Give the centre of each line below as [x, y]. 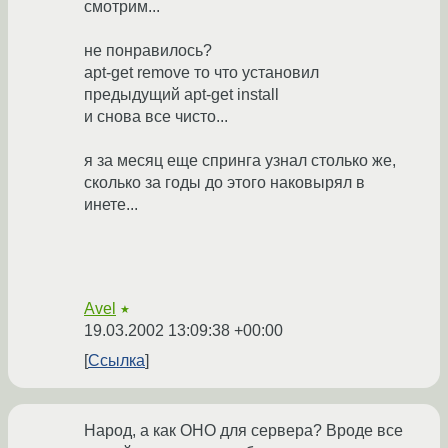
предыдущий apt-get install [181, 95]
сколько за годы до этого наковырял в [224, 183]
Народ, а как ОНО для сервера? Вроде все [243, 431]
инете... [111, 205]
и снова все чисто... [156, 117]
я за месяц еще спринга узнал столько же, [240, 161]
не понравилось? [148, 51]
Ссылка [116, 361]
